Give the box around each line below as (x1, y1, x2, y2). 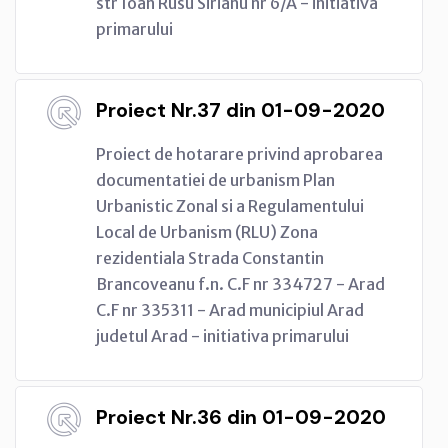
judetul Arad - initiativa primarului (96, 325, 349, 346)
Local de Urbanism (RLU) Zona (96, 221, 318, 242)
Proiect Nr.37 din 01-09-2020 (96, 96, 385, 123)
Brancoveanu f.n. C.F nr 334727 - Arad (96, 273, 385, 294)
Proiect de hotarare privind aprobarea (96, 143, 383, 164)
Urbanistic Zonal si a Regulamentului (96, 195, 364, 216)
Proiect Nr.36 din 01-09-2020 (96, 403, 386, 430)
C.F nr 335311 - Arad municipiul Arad (96, 299, 364, 320)
